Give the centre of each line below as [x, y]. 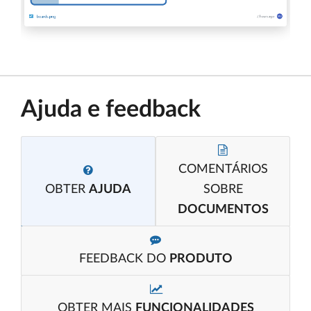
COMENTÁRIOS [223, 169]
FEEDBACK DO [124, 259]
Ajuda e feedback [111, 109]
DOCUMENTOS [223, 209]
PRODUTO [201, 259]
